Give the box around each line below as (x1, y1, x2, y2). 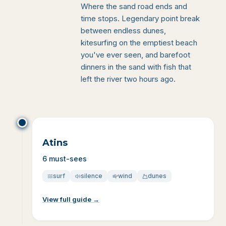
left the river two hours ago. (81, 74, 176, 84)
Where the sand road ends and (81, 2, 187, 11)
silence (81, 172, 102, 180)
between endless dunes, (81, 26, 166, 35)
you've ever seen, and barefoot (81, 50, 190, 60)
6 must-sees (42, 154, 87, 163)
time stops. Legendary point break (81, 14, 200, 23)
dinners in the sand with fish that (81, 62, 191, 72)
